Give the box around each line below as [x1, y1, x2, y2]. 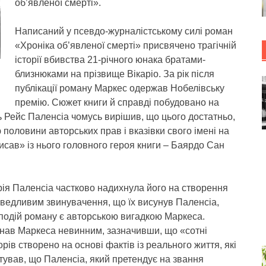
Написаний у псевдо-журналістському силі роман [15, 26, 233, 36]
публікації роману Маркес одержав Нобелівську [15, 83, 224, 93]
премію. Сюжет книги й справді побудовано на [15, 97, 219, 107]
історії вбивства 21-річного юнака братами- [15, 55, 205, 65]
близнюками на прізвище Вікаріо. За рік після [15, 69, 214, 79]
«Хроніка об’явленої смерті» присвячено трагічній [15, 40, 236, 50]
